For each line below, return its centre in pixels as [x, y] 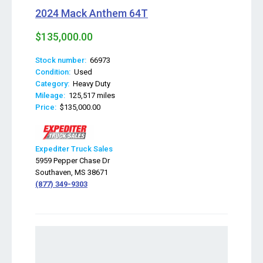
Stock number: [61, 60]
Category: [52, 84]
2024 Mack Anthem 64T [92, 13]
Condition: [53, 72]
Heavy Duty [90, 84]
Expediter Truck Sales [74, 149]
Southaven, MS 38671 [72, 172]
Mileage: [50, 95]
